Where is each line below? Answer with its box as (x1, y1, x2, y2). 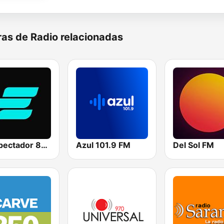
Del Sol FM (172, 140, 214, 150)
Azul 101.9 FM (76, 140, 131, 150)
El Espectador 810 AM (41, 140, 47, 150)
